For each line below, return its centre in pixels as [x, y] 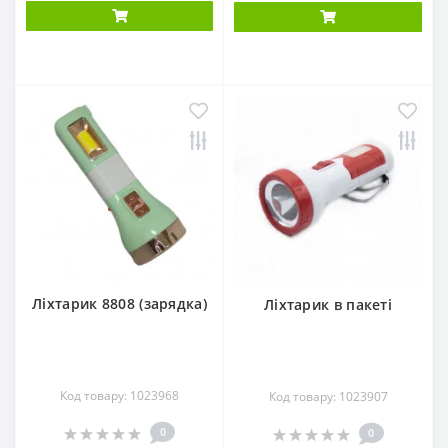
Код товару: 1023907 [328, 396]
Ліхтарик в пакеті [328, 304]
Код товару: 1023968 [119, 395]
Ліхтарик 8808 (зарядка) [119, 303]
